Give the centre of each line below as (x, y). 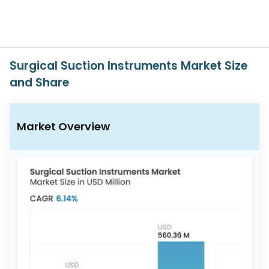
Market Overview (63, 126)
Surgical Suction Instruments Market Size (128, 66)
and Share (39, 83)
